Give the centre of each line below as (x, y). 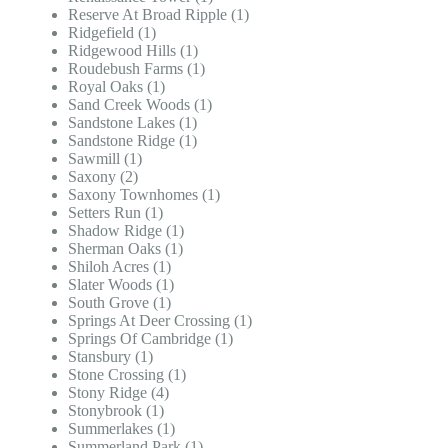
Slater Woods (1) (121, 284)
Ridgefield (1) (112, 32)
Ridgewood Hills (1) (133, 50)
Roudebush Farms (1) (136, 68)
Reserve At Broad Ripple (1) (158, 14)
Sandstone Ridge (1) (132, 140)
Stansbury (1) (110, 356)
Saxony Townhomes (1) (144, 194)
